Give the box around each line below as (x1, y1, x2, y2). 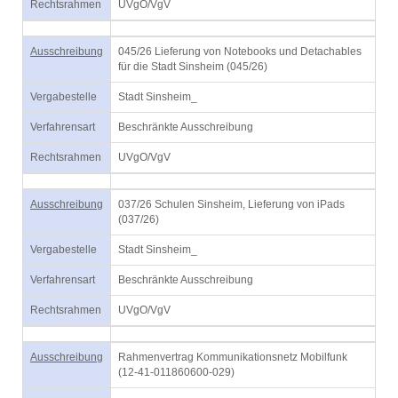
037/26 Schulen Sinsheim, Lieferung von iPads (118, 198, 345, 211)
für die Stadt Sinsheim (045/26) (118, 60, 267, 73)
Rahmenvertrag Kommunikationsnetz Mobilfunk (118, 351, 347, 363)
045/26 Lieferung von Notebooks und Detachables (118, 45, 362, 58)
